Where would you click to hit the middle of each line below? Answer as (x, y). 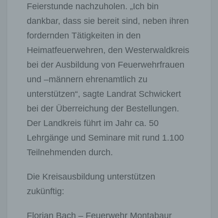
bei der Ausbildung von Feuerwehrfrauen (106, 64)
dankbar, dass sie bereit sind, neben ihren (108, 21)
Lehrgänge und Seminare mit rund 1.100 (105, 137)
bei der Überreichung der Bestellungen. (103, 108)
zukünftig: (63, 191)
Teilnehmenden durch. (70, 152)
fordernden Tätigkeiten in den (84, 35)
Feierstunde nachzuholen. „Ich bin (93, 6)
